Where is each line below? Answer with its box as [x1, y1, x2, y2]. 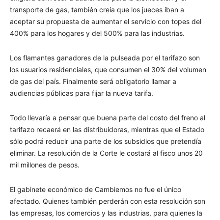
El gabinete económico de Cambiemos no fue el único [10, 185, 181, 193]
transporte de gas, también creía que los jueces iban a [10, 5, 184, 14]
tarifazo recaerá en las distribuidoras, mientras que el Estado [10, 125, 204, 134]
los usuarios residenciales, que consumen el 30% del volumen [10, 65, 206, 74]
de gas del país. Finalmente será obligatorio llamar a [10, 77, 176, 85]
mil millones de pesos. [10, 160, 80, 169]
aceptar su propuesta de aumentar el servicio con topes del [10, 17, 201, 26]
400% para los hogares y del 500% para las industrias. [10, 28, 185, 37]
